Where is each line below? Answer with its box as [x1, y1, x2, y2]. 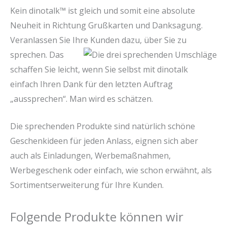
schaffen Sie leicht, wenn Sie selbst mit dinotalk [10, 63, 188, 75]
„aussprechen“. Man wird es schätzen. [10, 93, 153, 104]
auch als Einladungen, [10, 150, 93, 162]
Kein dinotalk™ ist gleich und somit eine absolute [10, 5, 195, 16]
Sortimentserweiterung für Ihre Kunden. [10, 179, 164, 191]
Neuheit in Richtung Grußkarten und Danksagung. [10, 19, 203, 31]
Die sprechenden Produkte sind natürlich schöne [10, 121, 195, 132]
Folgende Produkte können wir [10, 208, 183, 225]
